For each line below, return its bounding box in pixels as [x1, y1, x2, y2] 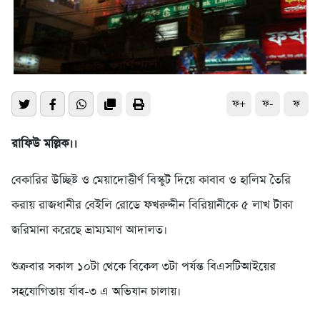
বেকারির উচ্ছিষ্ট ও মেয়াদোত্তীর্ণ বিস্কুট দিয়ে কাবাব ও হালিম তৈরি [11, 172, 291, 189]
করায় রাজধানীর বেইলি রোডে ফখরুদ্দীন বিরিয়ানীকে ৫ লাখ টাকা [11, 197, 293, 214]
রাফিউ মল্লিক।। [11, 136, 77, 153]
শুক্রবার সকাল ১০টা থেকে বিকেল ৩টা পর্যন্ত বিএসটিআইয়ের [11, 259, 276, 276]
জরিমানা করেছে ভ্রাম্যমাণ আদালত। [11, 222, 167, 239]
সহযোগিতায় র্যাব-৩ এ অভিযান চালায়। [11, 284, 181, 301]
